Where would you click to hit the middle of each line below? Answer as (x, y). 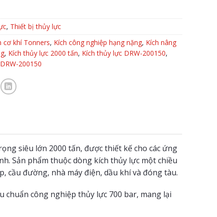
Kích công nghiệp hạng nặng (98, 43)
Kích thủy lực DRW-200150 (124, 53)
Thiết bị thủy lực (35, 27)
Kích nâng (161, 43)
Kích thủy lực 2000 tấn (43, 53)
